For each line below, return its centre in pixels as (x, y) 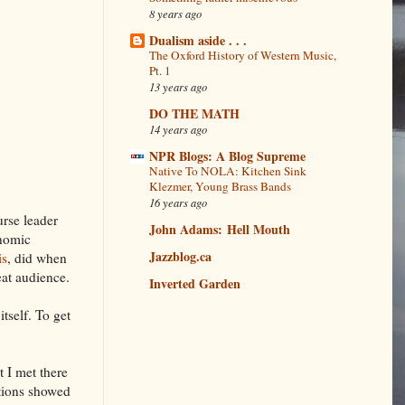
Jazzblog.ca (180, 257)
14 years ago (178, 129)
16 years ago (178, 202)
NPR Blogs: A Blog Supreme (227, 156)
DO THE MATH (194, 114)
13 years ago (178, 87)
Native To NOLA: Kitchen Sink (228, 171)
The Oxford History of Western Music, (243, 56)
